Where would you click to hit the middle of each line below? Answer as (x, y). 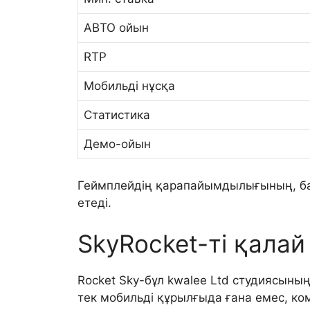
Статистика (117, 115)
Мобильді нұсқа (129, 86)
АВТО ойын (116, 28)
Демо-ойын (117, 144)
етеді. (94, 202)
